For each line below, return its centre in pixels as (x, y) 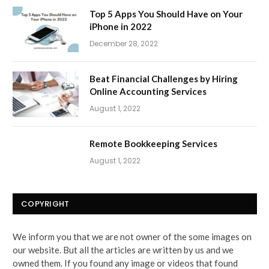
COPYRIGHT (45, 204)
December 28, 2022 (124, 43)
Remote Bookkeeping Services (153, 143)
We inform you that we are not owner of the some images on (132, 236)
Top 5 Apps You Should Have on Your (166, 14)
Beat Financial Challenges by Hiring (164, 78)
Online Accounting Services (148, 91)
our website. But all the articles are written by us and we (123, 249)
